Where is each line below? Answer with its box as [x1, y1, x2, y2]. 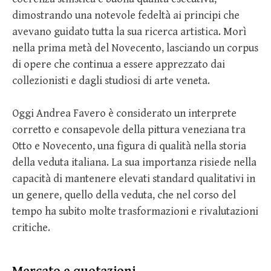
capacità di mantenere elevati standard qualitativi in [12, 172, 255, 185]
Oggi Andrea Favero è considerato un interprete [12, 106, 237, 120]
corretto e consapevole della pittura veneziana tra [12, 123, 246, 136]
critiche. [12, 221, 50, 234]
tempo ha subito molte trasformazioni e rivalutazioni [12, 204, 258, 218]
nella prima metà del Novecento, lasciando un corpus [12, 41, 258, 54]
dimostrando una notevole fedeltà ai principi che [12, 8, 240, 22]
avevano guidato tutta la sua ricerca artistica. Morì [12, 25, 246, 38]
